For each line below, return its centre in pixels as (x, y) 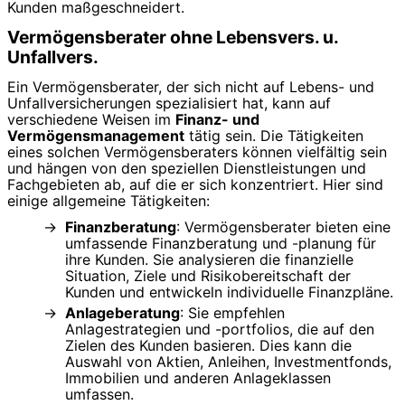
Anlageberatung (122, 312)
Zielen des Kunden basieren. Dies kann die (208, 345)
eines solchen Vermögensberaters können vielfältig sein (197, 152)
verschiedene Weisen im (91, 119)
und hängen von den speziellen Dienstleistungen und (187, 168)
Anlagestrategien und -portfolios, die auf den (220, 329)
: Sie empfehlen (232, 312)
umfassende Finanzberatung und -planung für (221, 243)
